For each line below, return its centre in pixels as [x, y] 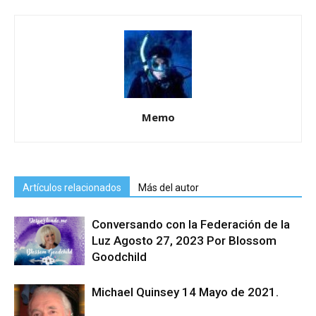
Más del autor [169, 188]
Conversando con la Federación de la [191, 224]
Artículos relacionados [72, 188]
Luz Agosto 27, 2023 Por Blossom [184, 241]
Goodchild [119, 257]
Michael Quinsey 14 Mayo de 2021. [185, 292]
